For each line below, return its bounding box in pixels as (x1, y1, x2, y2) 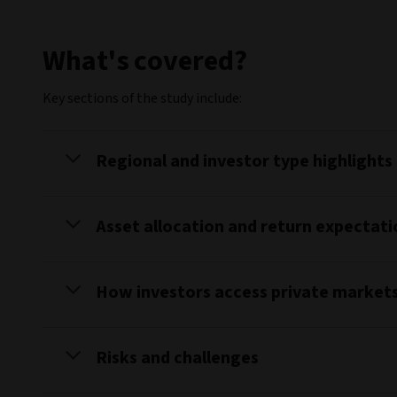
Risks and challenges (96, 346, 259, 370)
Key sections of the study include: (43, 89, 242, 108)
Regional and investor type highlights (96, 149, 393, 174)
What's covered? (43, 41, 247, 82)
